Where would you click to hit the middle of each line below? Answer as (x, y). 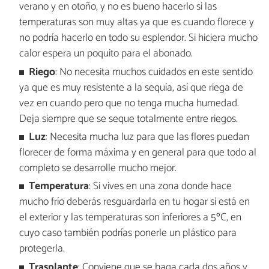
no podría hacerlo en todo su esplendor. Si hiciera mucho (138, 38)
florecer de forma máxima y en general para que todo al (138, 153)
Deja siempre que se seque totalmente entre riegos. (128, 119)
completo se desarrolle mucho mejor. (98, 168)
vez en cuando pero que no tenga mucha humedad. (129, 103)
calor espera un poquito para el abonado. (106, 54)
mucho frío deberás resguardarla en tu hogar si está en (134, 202)
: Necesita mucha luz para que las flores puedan (148, 137)
